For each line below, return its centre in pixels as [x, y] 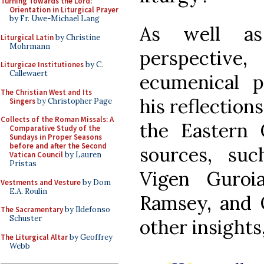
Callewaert [29, 73]
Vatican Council [36, 155]
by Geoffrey [90, 237]
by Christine [77, 37]
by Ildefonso [87, 209]
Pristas [23, 164]
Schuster [26, 218]
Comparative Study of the [55, 128]
